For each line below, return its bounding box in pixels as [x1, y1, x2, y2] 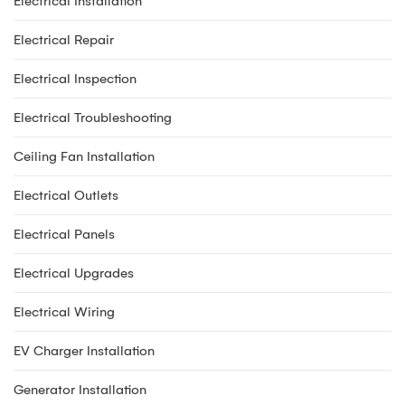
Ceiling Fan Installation [14, 148, 155, 165]
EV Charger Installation [14, 343, 155, 359]
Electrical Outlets [14, 187, 118, 203]
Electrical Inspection [14, 71, 137, 87]
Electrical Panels [14, 226, 115, 242]
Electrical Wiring [14, 304, 115, 320]
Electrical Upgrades [14, 265, 134, 281]
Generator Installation [14, 381, 146, 398]
